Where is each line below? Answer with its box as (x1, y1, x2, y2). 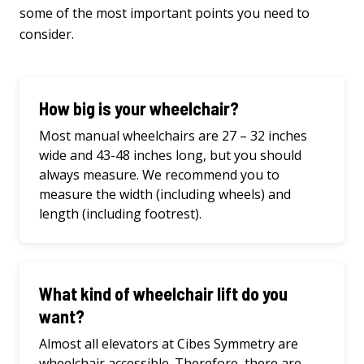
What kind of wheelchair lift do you (39, 283, 288, 305)
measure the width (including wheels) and (39, 185, 291, 204)
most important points (93, 4, 237, 23)
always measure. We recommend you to (39, 166, 279, 184)
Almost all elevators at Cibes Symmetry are (39, 335, 298, 353)
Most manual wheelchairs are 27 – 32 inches (39, 127, 307, 145)
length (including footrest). (39, 205, 201, 223)
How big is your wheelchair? (39, 97, 239, 119)
